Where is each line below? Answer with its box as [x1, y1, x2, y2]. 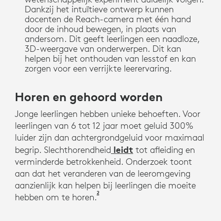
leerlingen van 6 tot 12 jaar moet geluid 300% [15, 119, 193, 131]
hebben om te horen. [15, 191, 97, 203]
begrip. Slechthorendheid [15, 144, 111, 155]
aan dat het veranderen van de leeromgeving [15, 167, 190, 179]
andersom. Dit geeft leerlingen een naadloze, [24, 33, 200, 44]
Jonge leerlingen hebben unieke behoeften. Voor [15, 108, 200, 119]
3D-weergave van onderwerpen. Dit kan [24, 42, 181, 54]
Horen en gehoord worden [15, 89, 163, 104]
